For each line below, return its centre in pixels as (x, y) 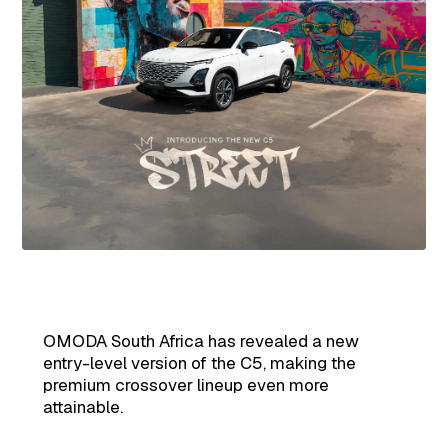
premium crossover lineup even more (185, 384)
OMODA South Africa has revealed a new (200, 340)
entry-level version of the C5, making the (199, 362)
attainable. (82, 406)
